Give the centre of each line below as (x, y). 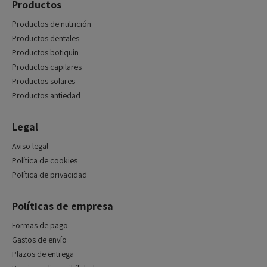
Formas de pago (40, 226)
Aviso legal (30, 146)
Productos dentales (46, 38)
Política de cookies (45, 161)
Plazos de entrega (43, 254)
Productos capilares (47, 67)
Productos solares (44, 81)
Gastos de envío (39, 240)
